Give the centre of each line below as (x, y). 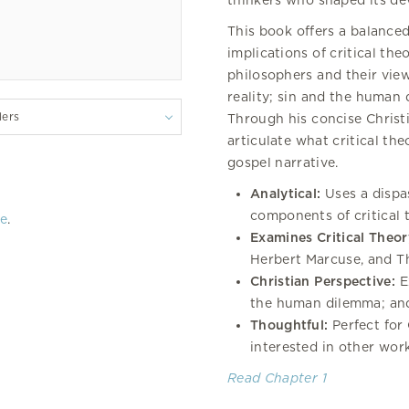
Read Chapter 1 (277, 378)
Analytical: (286, 194)
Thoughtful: (289, 325)
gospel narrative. (283, 163)
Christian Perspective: (323, 281)
